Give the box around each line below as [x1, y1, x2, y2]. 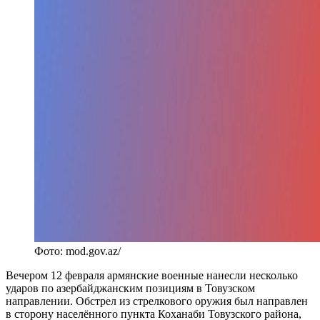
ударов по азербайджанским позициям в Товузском [6, 281, 255, 294]
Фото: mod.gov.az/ [34, 244, 121, 257]
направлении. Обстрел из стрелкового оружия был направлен [6, 294, 308, 307]
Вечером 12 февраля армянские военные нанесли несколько [6, 269, 298, 281]
